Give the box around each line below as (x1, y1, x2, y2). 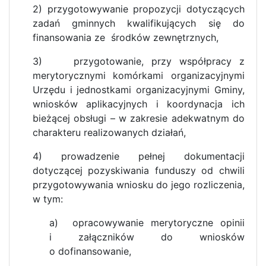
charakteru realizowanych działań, (32, 126, 186, 138)
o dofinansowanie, (49, 245, 132, 257)
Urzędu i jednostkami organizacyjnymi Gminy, (32, 83, 245, 96)
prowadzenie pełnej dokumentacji (61, 150, 245, 162)
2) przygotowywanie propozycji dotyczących (32, 2, 245, 15)
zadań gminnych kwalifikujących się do (32, 17, 245, 29)
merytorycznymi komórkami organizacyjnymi (32, 69, 245, 81)
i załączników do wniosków (49, 230, 245, 243)
